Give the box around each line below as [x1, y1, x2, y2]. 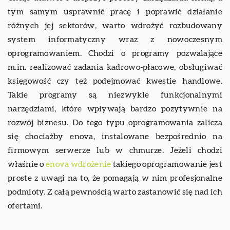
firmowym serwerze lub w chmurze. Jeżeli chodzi [8, 146, 222, 155]
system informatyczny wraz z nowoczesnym [8, 35, 222, 44]
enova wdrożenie [46, 160, 111, 168]
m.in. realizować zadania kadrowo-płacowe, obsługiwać [8, 63, 222, 71]
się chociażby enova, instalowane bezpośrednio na [8, 132, 222, 141]
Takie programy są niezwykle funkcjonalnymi [8, 90, 222, 99]
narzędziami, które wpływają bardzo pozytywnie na [8, 104, 222, 113]
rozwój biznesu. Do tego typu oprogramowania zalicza [8, 118, 222, 127]
